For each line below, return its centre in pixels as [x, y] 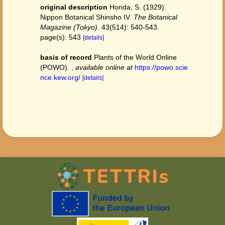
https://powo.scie [161, 67]
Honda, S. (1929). [138, 7]
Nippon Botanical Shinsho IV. [87, 17]
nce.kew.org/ [60, 77]
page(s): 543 [62, 37]
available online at [104, 67]
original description [74, 7]
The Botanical [155, 17]
